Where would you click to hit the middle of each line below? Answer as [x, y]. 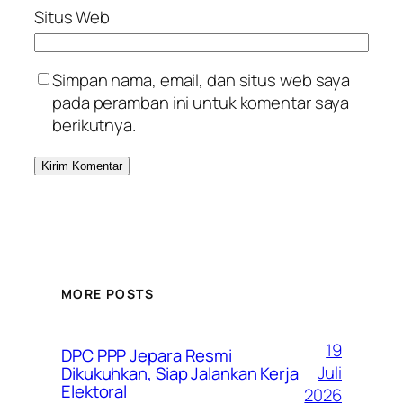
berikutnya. [94, 125]
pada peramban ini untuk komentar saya [201, 102]
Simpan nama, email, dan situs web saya [201, 80]
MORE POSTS [107, 294]
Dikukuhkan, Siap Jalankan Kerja [180, 373]
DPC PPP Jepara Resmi [147, 355]
